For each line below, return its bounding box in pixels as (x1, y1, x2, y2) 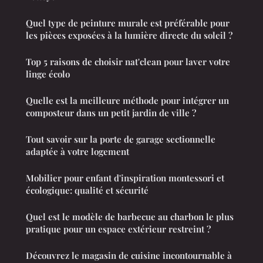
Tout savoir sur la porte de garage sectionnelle (26, 133, 215, 146)
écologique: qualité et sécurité (26, 184, 149, 197)
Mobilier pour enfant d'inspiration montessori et (26, 172, 224, 184)
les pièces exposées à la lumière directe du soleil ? (26, 29, 232, 42)
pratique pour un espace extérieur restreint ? (26, 223, 211, 235)
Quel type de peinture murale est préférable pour (26, 17, 230, 29)
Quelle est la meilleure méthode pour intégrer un (26, 95, 229, 107)
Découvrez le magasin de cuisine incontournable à (26, 249, 232, 262)
